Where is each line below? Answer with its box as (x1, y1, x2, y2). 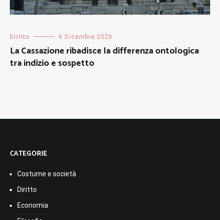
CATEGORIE (10, 148, 47, 160)
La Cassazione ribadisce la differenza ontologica (10, 43, 199, 58)
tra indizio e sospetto (10, 55, 94, 71)
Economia (17, 201, 48, 209)
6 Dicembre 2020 (59, 33, 112, 40)
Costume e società (17, 169, 76, 178)
